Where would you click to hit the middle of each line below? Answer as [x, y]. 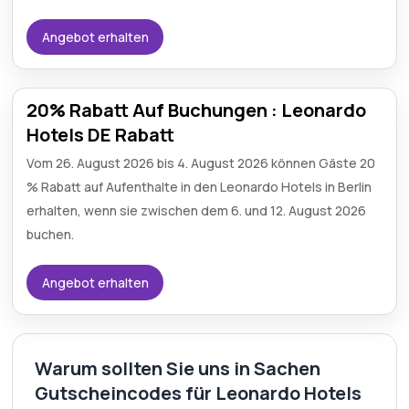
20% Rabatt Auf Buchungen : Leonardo [197, 110]
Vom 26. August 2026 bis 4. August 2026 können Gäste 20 [201, 163]
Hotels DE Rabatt [101, 135]
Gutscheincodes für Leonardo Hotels [199, 393]
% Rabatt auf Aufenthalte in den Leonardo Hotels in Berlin [199, 187]
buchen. [51, 234]
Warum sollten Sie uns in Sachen [178, 368]
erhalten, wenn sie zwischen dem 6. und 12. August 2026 [197, 210]
